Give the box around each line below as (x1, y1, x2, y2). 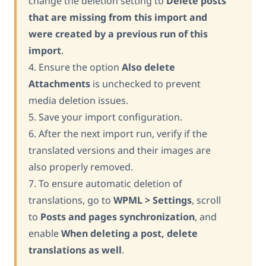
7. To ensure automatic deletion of (28, 176, 182, 190)
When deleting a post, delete (61, 226, 198, 240)
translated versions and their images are (28, 143, 211, 157)
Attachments (28, 77, 90, 90)
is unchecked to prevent (90, 77, 201, 90)
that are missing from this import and (28, 10, 207, 24)
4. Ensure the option (28, 60, 122, 74)
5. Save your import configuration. (28, 110, 182, 123)
